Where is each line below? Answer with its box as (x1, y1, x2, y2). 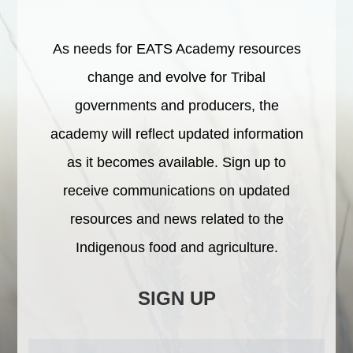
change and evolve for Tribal (87, 69, 266, 86)
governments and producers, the (74, 98, 279, 114)
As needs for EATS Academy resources (52, 41, 301, 58)
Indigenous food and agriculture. (75, 240, 278, 256)
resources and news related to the (69, 211, 284, 228)
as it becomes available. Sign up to (67, 154, 286, 171)
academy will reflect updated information (50, 126, 303, 143)
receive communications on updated (63, 183, 290, 199)
